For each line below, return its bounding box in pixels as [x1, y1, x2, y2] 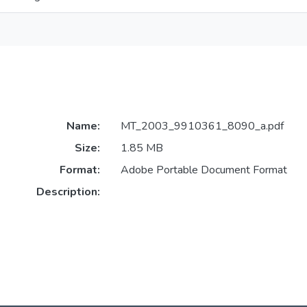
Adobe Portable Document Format [120, 162, 287, 178]
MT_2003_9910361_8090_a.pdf [120, 119, 284, 134]
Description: [36, 184, 100, 200]
